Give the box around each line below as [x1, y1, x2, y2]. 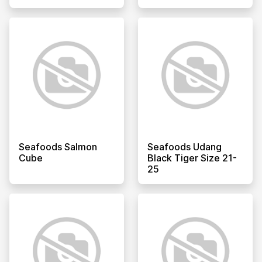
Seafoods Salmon [19, 140, 97, 153]
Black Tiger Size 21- [147, 151, 237, 164]
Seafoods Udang [147, 140, 222, 153]
